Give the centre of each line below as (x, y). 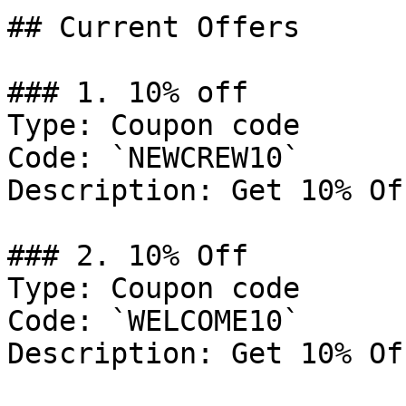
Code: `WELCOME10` (154, 321)
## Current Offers (154, 27)
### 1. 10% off (128, 92)
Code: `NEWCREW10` (154, 158)
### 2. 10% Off (128, 256)
